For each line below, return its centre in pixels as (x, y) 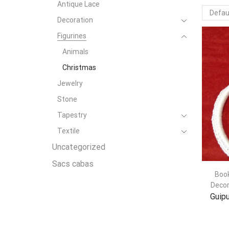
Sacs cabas (73, 164)
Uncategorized (79, 147)
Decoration (75, 20)
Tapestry (72, 115)
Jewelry (70, 83)
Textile (68, 131)
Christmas (79, 67)
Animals (75, 51)
